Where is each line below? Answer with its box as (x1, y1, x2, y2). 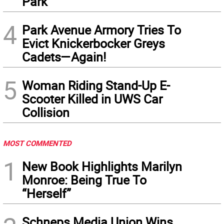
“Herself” (22, 185, 71, 201)
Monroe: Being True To (22, 171, 146, 188)
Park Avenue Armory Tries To (22, 21, 181, 38)
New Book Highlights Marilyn (22, 158, 182, 174)
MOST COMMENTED (3, 138, 71, 148)
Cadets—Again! (22, 48, 106, 65)
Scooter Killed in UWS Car (22, 90, 162, 107)
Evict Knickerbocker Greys (22, 35, 165, 51)
